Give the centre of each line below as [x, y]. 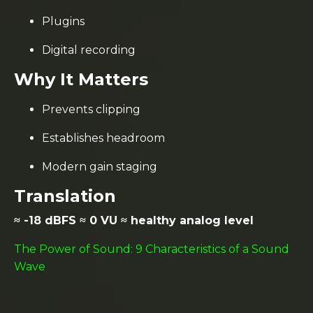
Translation [65, 196]
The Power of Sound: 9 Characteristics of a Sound [152, 249]
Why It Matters [81, 79]
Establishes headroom [103, 138]
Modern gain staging [100, 167]
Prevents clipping [91, 109]
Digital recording [89, 50]
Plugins [63, 21]
